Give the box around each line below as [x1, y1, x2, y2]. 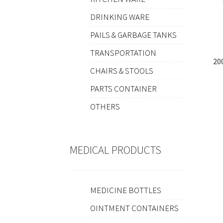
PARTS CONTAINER [90, 83, 157, 95]
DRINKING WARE [90, 11, 149, 23]
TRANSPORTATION [90, 47, 156, 59]
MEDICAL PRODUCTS [70, 143, 162, 157]
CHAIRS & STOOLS [90, 65, 153, 77]
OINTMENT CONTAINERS [90, 203, 179, 214]
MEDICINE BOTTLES [90, 185, 161, 196]
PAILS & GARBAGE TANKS [90, 29, 177, 41]
